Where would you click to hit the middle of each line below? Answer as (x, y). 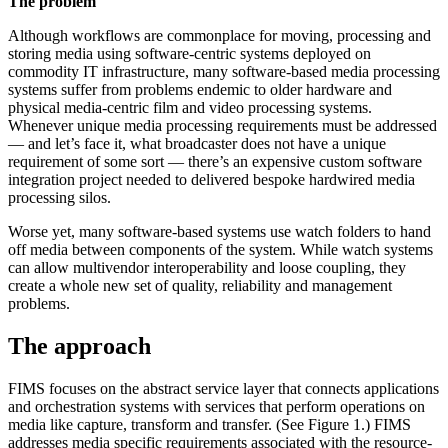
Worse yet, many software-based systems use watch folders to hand (219, 231)
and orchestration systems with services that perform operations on (216, 406)
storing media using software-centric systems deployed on (189, 53)
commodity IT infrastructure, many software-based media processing (224, 71)
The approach (79, 345)
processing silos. (59, 197)
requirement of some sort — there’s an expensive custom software (215, 161)
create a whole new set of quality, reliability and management (200, 285)
